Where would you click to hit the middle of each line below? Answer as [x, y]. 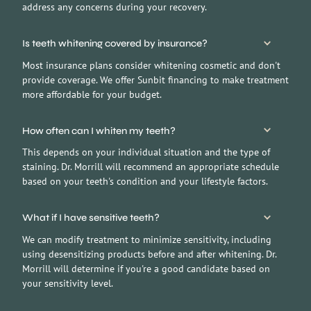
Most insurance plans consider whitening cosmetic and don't [151, 65]
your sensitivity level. [68, 283]
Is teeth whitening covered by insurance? [115, 44]
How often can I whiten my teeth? [99, 131]
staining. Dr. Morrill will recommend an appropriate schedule [151, 167]
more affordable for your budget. [92, 94]
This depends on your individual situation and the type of [146, 152]
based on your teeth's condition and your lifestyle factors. [145, 182]
